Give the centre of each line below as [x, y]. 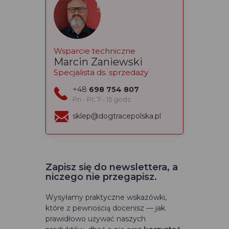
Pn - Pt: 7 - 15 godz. [102, 99]
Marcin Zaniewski [98, 62]
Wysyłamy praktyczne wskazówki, [106, 198]
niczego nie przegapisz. [101, 177]
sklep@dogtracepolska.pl [117, 116]
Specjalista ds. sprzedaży [101, 73]
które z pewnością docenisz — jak [105, 208]
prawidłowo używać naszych [96, 219]
